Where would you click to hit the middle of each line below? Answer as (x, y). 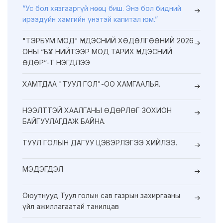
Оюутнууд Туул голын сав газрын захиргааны (101, 195)
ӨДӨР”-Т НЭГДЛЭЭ (56, 62)
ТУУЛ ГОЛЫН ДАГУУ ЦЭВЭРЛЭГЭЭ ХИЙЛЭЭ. (100, 142)
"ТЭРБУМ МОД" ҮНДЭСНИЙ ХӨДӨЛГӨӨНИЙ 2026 (108, 40)
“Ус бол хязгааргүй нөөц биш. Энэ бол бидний (102, 8)
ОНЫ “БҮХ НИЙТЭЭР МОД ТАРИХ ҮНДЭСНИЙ (97, 51)
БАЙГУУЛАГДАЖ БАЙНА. (64, 121)
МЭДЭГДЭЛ (43, 169)
